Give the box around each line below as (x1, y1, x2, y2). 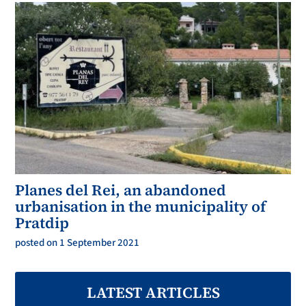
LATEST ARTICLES (86, 282, 220, 303)
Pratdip (15, 212, 70, 234)
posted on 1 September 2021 (15, 236, 140, 251)
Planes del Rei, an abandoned (15, 180, 227, 201)
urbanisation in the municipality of (15, 196, 266, 217)
